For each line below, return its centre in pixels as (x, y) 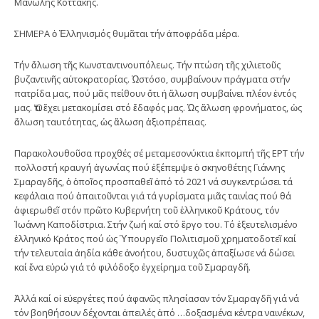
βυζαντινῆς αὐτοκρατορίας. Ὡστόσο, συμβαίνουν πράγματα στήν (152, 79)
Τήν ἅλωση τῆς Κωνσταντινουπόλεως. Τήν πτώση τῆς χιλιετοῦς (147, 64)
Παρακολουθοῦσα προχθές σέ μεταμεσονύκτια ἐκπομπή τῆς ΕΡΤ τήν (159, 153)
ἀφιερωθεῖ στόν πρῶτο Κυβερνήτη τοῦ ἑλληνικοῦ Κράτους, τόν (147, 210)
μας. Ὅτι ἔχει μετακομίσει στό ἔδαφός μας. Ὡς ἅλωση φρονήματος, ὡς (158, 107)
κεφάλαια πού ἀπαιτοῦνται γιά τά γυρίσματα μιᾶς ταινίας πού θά (153, 195)
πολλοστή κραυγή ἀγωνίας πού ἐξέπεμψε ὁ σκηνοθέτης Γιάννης (150, 167)
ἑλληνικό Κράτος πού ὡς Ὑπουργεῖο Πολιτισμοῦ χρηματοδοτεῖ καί (155, 238)
